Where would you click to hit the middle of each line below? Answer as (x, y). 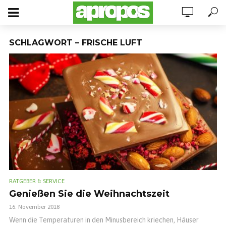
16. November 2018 (34, 207)
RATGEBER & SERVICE (37, 181)
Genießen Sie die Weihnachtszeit (89, 194)
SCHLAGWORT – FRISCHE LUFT (76, 43)
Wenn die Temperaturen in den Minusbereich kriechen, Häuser (104, 220)
